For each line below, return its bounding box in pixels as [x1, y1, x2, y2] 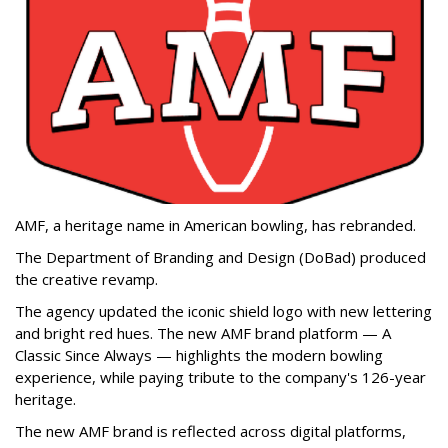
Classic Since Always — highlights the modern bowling [15, 344, 383, 365]
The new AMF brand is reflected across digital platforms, [15, 420, 406, 441]
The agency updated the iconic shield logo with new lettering [15, 300, 432, 321]
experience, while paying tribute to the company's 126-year [15, 366, 426, 387]
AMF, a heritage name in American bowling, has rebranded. [15, 214, 416, 235]
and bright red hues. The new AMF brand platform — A [15, 322, 391, 343]
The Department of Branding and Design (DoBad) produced [15, 246, 426, 267]
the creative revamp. [15, 268, 158, 289]
